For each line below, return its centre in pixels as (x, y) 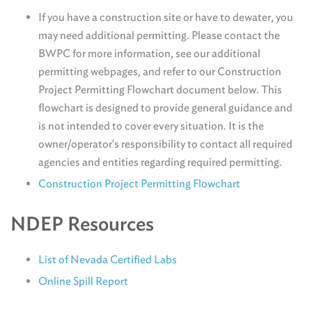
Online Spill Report (83, 281)
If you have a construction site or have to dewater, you (166, 17)
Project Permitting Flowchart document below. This (160, 89)
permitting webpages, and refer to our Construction (160, 71)
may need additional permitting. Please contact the (159, 35)
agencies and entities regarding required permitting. (160, 162)
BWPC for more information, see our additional (149, 53)
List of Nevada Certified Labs (108, 259)
